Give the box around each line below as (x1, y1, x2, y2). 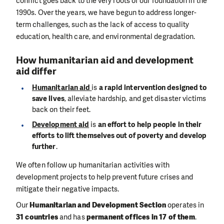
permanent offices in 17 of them (86, 212, 195, 222)
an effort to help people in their (97, 119, 202, 130)
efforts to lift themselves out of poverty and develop (32, 130, 207, 141)
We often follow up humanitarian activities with (16, 160, 169, 170)
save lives (32, 93, 64, 104)
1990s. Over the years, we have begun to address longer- (16, 7, 197, 17)
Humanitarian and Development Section (29, 200, 168, 210)
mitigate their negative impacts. (16, 184, 119, 194)
